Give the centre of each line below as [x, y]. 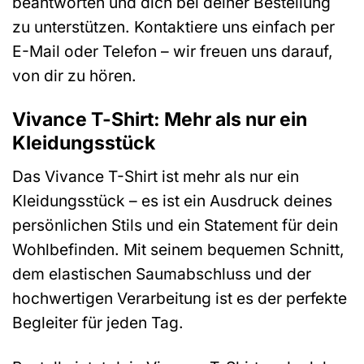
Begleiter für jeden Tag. [98, 323]
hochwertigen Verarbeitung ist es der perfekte [180, 299]
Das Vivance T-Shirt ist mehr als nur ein [156, 177]
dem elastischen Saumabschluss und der [162, 274]
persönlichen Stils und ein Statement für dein [175, 225]
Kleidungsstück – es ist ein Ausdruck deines [172, 201]
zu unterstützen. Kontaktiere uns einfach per [173, 26]
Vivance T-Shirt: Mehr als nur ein [160, 119]
